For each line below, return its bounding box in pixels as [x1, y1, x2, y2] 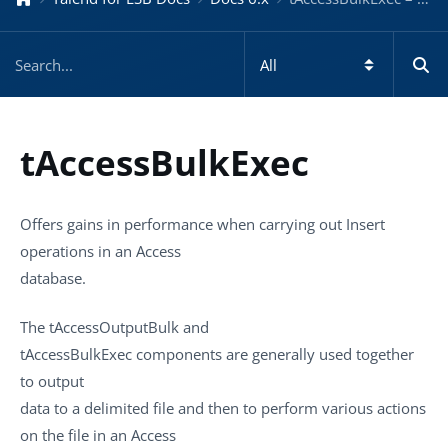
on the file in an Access [20, 425, 176, 445]
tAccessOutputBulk [49, 317, 179, 337]
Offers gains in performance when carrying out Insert [20, 213, 385, 234]
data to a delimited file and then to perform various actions [20, 398, 426, 418]
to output [20, 371, 84, 391]
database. [20, 267, 86, 288]
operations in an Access [20, 240, 181, 261]
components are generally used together [132, 344, 414, 364]
